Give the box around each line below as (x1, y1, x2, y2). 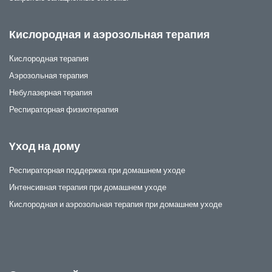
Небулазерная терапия (9, 86, 92, 98)
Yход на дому (9, 138, 80, 154)
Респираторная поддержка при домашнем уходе (9, 164, 185, 176)
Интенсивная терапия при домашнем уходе (9, 181, 166, 193)
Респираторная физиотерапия (9, 103, 118, 115)
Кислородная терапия (9, 52, 89, 64)
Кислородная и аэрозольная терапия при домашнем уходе (9, 198, 222, 210)
